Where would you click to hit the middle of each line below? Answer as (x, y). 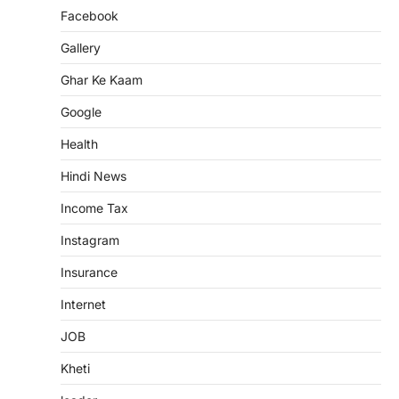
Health (79, 143)
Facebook (90, 15)
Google (81, 111)
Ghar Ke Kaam (102, 79)
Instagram (90, 240)
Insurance (89, 272)
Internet (83, 304)
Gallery (81, 47)
